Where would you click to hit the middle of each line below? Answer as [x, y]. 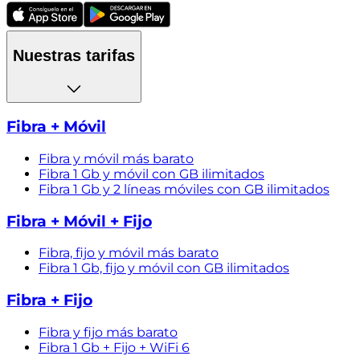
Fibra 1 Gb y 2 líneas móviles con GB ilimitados [184, 189]
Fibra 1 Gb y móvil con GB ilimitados [151, 174]
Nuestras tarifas [74, 55]
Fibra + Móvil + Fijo [79, 221]
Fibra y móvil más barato [116, 158]
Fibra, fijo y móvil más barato [129, 253]
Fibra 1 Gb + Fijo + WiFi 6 [114, 347]
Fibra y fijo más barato [108, 332]
